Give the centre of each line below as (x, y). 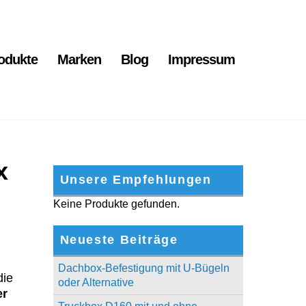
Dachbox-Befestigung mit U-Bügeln (143, 268)
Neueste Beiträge (119, 240)
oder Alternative (96, 283)
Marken (79, 59)
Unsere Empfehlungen (136, 180)
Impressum (201, 59)
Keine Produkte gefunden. (116, 204)
